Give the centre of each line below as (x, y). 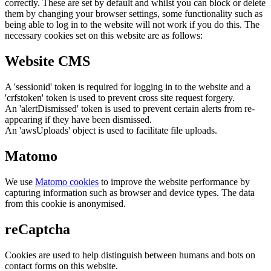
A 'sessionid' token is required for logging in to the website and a (128, 87)
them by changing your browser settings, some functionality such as (134, 14)
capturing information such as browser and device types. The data (130, 192)
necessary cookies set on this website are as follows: (104, 36)
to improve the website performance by (174, 181)
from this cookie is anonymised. (65, 203)
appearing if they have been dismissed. (78, 120)
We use (20, 181)
